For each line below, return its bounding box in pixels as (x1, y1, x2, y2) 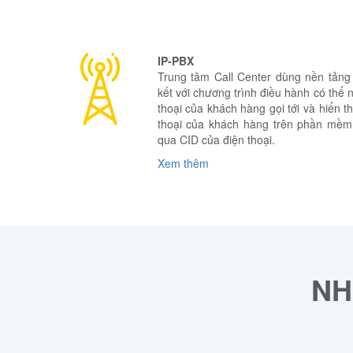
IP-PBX (157, 53, 194, 69)
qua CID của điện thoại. (157, 132, 275, 148)
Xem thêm (157, 155, 209, 172)
